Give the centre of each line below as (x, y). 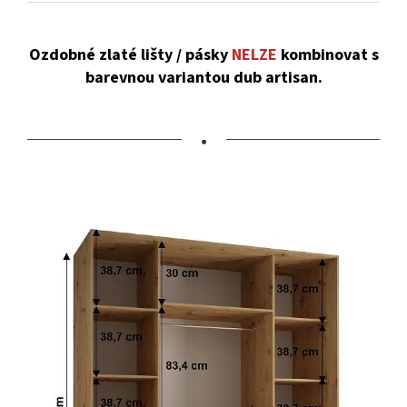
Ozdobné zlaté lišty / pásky (128, 55)
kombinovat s (329, 55)
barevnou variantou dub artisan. (203, 78)
